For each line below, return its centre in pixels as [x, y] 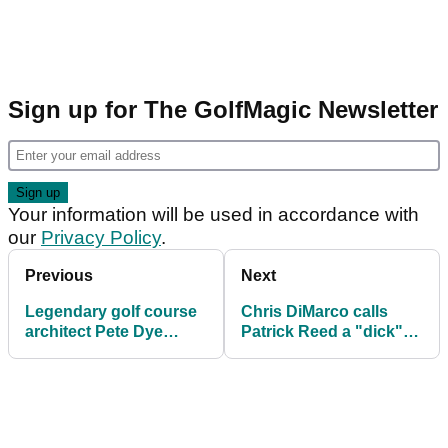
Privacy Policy [101, 238]
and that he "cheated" [324, 352]
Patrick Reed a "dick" [322, 332]
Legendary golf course [111, 312]
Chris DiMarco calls [314, 312]
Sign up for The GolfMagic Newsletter [223, 110]
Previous [59, 276]
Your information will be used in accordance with [213, 215]
